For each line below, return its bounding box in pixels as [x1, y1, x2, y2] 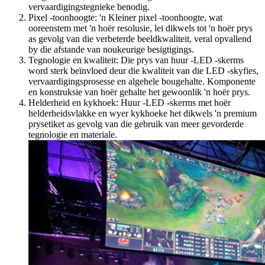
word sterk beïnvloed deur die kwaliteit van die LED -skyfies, [28, 65, 258, 76]
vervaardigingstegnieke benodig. [28, 1, 150, 12]
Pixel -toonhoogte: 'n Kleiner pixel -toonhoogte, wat [28, 12, 222, 22]
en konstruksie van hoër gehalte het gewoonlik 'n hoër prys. [28, 86, 250, 97]
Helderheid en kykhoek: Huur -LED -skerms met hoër [28, 97, 231, 108]
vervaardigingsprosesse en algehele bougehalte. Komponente [28, 76, 256, 86]
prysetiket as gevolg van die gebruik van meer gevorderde [28, 118, 244, 129]
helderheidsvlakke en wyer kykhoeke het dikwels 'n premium [28, 108, 257, 118]
